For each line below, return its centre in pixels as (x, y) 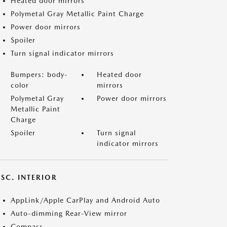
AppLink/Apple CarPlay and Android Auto (85, 200)
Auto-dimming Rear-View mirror (69, 213)
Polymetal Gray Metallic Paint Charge (77, 14)
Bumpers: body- (39, 74)
